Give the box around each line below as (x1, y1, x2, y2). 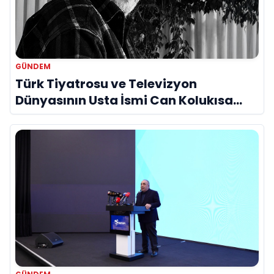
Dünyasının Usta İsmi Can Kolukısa (15, 91, 233, 109)
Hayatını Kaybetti (15, 108, 128, 125)
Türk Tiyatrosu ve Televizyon (15, 75, 197, 92)
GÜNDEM (15, 61, 51, 72)
